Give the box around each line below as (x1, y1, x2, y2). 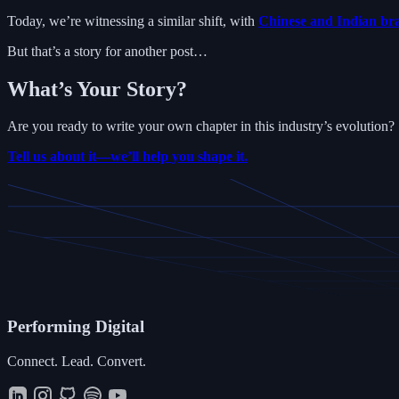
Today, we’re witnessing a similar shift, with (7, 12, 258, 28)
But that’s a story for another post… (7, 43, 208, 59)
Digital (91, 317, 144, 337)
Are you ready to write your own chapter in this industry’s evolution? (7, 118, 395, 134)
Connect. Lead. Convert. (7, 353, 146, 369)
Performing (7, 317, 91, 337)
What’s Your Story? (7, 77, 187, 101)
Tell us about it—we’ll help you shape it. (7, 149, 248, 165)
